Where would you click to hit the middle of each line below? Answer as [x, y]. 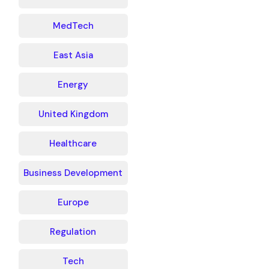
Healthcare [73, 144]
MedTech [73, 26]
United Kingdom [73, 114]
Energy [73, 85]
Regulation [73, 232]
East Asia [73, 55]
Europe [73, 202]
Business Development [73, 173]
